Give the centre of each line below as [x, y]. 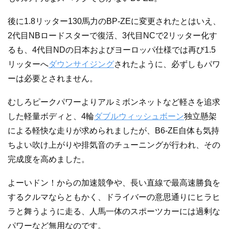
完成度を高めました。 [49, 159]
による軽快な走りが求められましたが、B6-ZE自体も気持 [113, 130]
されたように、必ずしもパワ [167, 64]
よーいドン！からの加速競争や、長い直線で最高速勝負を [114, 182]
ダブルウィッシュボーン [139, 116]
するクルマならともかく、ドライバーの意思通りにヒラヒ [114, 197]
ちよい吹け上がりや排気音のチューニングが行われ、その [114, 145]
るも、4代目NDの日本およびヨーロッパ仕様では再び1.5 [112, 50]
